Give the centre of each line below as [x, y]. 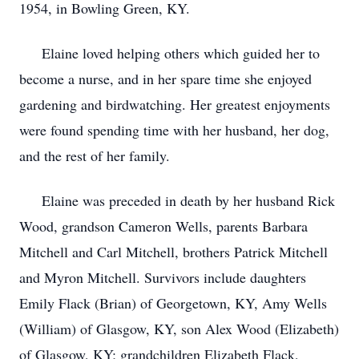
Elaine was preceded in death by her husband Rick [177, 200]
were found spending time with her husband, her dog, [174, 130]
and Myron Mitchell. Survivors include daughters [163, 277]
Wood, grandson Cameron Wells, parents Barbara [163, 226]
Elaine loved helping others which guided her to [169, 53]
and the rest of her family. [95, 155]
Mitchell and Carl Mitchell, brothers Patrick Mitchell [173, 252]
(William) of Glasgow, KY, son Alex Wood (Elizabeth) [179, 329]
